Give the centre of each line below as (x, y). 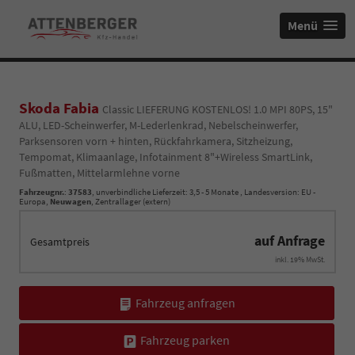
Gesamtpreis (60, 242)
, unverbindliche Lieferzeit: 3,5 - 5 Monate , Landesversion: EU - (204, 192)
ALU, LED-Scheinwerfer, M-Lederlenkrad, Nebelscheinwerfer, (158, 126)
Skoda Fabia (61, 108)
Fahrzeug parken (185, 340)
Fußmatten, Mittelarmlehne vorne (99, 173)
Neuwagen (71, 202)
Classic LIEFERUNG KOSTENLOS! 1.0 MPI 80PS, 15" (218, 110)
